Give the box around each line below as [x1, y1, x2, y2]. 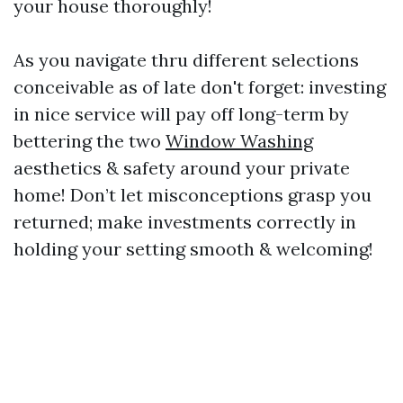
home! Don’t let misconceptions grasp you [13, 184, 372, 206]
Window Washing [166, 130, 313, 152]
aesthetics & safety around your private [13, 157, 350, 179]
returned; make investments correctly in [13, 210, 356, 233]
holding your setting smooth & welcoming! [13, 237, 373, 260]
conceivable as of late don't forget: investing [13, 76, 386, 98]
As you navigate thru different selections [13, 49, 359, 71]
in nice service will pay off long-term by [13, 103, 349, 125]
